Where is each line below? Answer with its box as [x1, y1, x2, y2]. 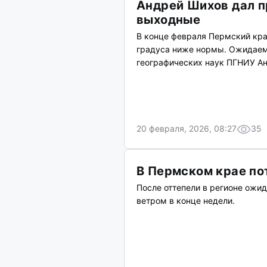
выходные [136, 13, 201, 27]
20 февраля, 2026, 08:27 [136, 123, 237, 133]
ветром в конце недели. [136, 195, 235, 206]
